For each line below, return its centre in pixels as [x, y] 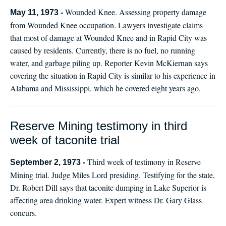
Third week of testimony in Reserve [144, 162]
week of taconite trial [65, 140]
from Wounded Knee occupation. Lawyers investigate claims [106, 25]
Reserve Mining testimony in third [99, 126]
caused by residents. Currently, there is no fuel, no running [103, 50]
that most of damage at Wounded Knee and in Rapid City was [108, 38]
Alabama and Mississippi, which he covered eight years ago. [105, 88]
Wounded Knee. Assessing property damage [136, 12]
